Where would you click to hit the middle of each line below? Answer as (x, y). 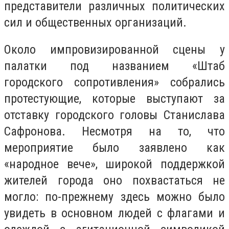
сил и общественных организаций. (95, 22)
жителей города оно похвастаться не (114, 181)
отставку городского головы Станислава (114, 115)
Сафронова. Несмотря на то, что (114, 132)
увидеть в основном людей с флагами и (114, 213)
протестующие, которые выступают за (114, 99)
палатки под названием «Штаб (114, 66)
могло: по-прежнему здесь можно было (114, 197)
